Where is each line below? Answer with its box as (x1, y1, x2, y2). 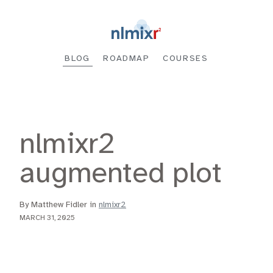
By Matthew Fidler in (19, 200, 99, 210)
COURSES (163, 54, 208, 63)
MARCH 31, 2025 (19, 214, 75, 222)
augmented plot (19, 159, 222, 190)
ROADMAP (103, 54, 150, 63)
